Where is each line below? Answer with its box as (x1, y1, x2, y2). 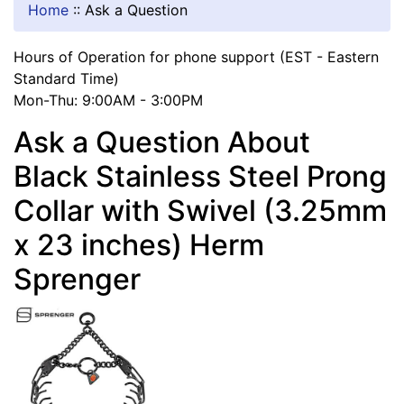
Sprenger (14, 262, 141, 298)
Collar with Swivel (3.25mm (14, 193, 387, 229)
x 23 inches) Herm (14, 227, 264, 263)
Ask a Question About (14, 124, 310, 161)
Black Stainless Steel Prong (14, 159, 387, 195)
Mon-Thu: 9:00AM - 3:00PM (14, 91, 203, 110)
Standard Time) (14, 69, 119, 88)
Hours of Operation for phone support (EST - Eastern (14, 48, 379, 67)
